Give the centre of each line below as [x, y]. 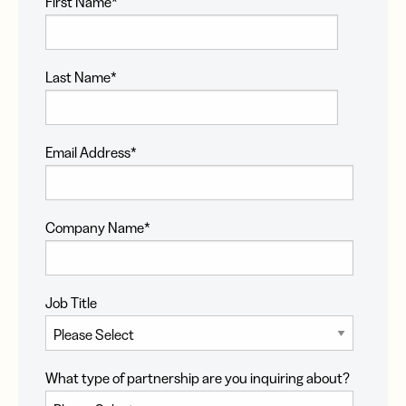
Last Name [78, 77]
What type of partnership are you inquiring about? [198, 378]
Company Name [95, 228]
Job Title [71, 303]
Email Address [88, 153]
